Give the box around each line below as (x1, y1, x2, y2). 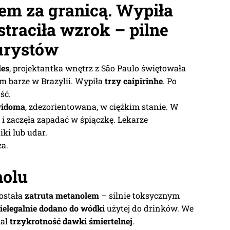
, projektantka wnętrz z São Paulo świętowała (9, 62, 186, 73)
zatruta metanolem (25, 189, 99, 201)
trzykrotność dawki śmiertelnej (10, 215, 132, 226)
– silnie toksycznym (99, 189, 180, 201)
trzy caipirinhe (105, 75, 163, 86)
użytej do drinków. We (105, 202, 194, 214)
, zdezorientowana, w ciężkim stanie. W (25, 101, 179, 112)
